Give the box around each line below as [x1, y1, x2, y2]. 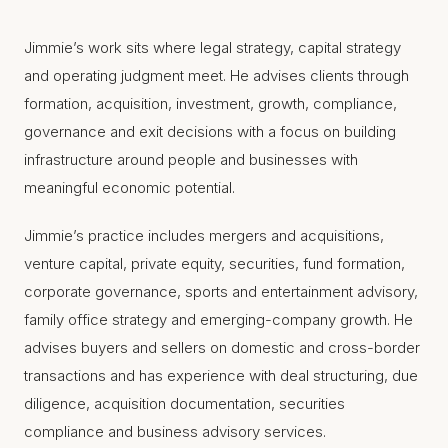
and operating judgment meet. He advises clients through [24, 66, 409, 85]
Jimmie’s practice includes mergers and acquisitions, [24, 226, 384, 245]
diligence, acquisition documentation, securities [24, 394, 345, 413]
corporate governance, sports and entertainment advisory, [24, 282, 418, 301]
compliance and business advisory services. [24, 422, 326, 441]
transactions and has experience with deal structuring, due [24, 366, 418, 385]
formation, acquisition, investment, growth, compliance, [24, 94, 397, 113]
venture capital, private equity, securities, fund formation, [24, 254, 405, 273]
